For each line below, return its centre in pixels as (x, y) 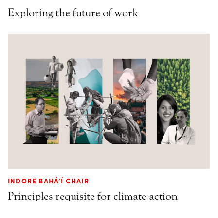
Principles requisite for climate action (93, 196)
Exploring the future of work (73, 13)
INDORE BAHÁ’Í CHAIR (48, 180)
